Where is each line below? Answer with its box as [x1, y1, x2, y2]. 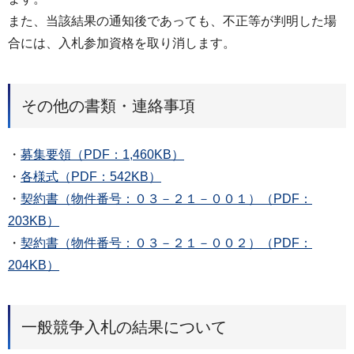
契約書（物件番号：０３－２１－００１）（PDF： [21, 191, 312, 205]
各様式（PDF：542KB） [21, 169, 161, 183]
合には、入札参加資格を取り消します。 [8, 36, 235, 50]
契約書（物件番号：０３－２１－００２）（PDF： [21, 235, 312, 250]
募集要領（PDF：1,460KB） [21, 147, 184, 161]
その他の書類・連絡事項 [21, 96, 195, 115]
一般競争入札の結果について [21, 318, 227, 337]
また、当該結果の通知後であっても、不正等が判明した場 [8, 13, 337, 28]
